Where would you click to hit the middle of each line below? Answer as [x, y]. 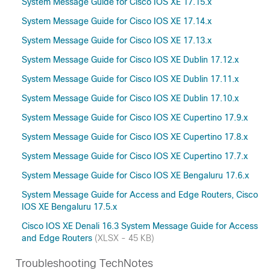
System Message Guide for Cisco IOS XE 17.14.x [117, 21]
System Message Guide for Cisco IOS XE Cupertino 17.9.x [135, 118]
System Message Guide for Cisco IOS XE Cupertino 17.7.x [135, 156]
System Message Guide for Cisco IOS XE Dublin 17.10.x [130, 98]
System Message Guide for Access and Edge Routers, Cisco [140, 195]
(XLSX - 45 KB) [124, 238]
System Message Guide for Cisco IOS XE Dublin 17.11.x [130, 79]
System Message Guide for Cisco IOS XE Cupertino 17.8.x [135, 137]
